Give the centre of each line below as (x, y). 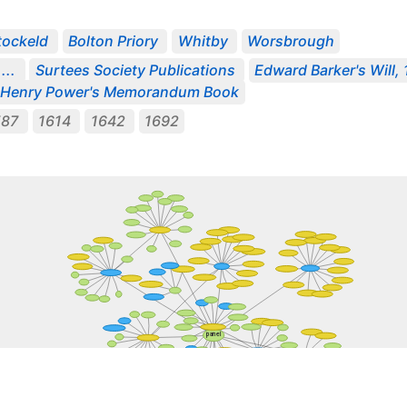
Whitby (203, 41)
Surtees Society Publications (135, 70)
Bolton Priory (113, 41)
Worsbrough (291, 41)
